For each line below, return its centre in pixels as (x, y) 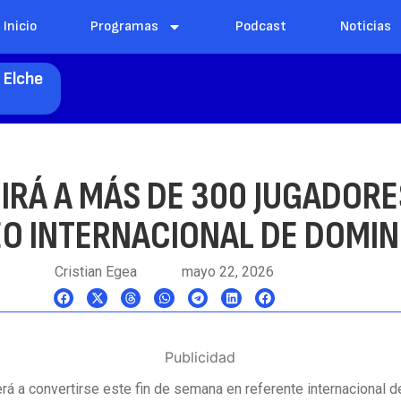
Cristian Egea (96, 272)
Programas (125, 26)
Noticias (366, 26)
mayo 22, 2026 (228, 272)
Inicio (21, 26)
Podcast (261, 26)
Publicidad (200, 357)
